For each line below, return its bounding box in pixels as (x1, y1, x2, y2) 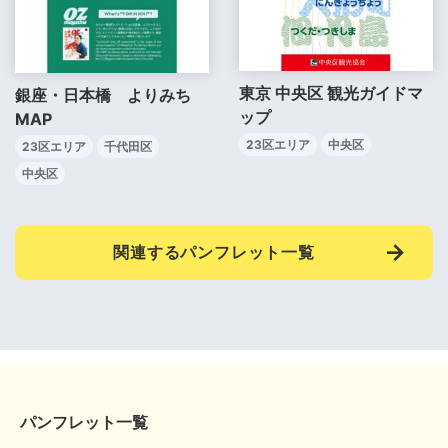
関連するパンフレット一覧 (113, 241, 315, 262)
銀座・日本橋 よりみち (15, 84, 191, 105)
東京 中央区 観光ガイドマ (239, 83, 423, 104)
